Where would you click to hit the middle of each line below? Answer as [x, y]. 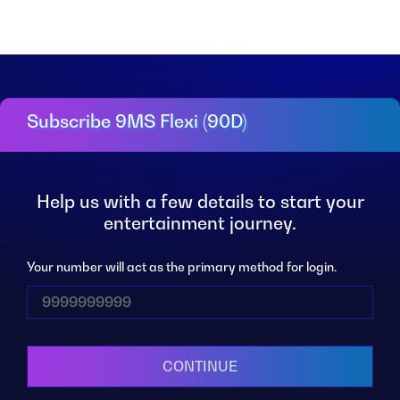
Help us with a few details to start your [200, 202]
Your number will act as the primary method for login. [182, 267]
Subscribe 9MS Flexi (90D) [137, 122]
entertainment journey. [200, 224]
